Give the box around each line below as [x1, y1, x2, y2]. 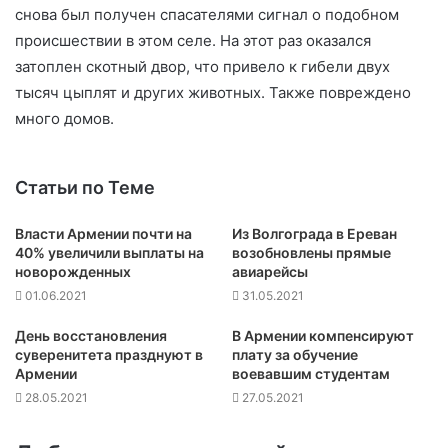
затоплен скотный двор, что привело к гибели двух [15, 57, 390, 77]
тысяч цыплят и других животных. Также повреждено [15, 83, 411, 103]
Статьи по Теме [15, 177, 155, 199]
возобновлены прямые [232, 244, 391, 262]
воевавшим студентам [232, 365, 390, 383]
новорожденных [15, 263, 131, 281]
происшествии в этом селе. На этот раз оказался [15, 31, 371, 51]
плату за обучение [232, 346, 358, 364]
